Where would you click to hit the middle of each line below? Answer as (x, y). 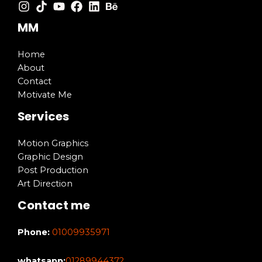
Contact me (54, 205)
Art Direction (45, 183)
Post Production (53, 170)
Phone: (35, 232)
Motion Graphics (53, 143)
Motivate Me (45, 94)
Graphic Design (50, 156)
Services (43, 116)
